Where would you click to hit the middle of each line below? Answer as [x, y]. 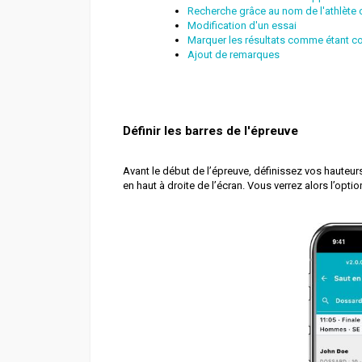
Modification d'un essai [242, 26]
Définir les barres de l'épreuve [210, 131]
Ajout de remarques [235, 55]
